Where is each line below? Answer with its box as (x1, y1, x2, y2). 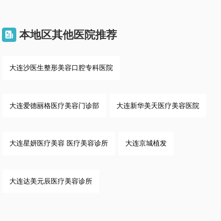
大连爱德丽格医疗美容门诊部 (9, 101, 99, 110)
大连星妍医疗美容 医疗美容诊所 (9, 139, 108, 147)
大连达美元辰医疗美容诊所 (9, 177, 92, 185)
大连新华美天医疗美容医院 (116, 101, 199, 110)
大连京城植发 (125, 139, 167, 147)
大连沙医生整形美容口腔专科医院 (9, 64, 113, 72)
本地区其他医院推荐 (19, 29, 117, 41)
